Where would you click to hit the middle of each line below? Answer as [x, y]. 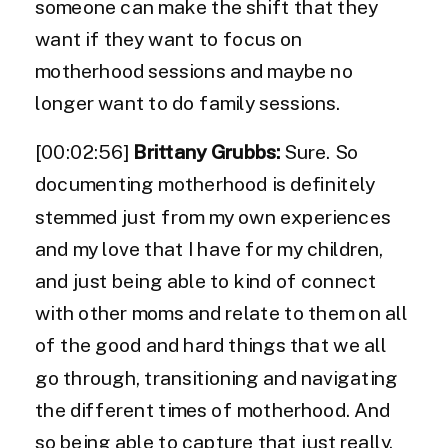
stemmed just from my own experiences [213, 217]
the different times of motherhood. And [213, 410]
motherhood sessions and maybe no [194, 71]
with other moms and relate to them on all [221, 314]
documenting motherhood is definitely [205, 185]
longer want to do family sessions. [190, 104]
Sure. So [319, 153]
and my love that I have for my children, [209, 249]
